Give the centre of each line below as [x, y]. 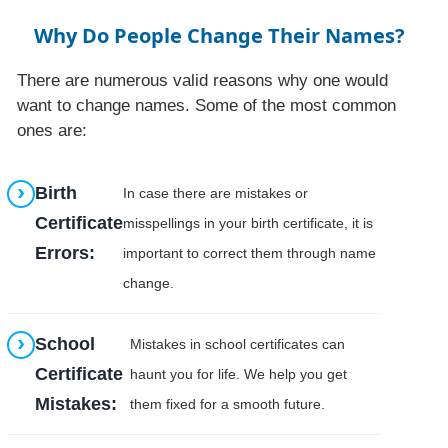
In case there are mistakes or [216, 192]
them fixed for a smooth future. [227, 403]
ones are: [52, 130]
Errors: [65, 252]
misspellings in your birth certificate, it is [248, 222]
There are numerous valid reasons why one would [203, 80]
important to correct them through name [250, 252]
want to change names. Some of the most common [207, 105]
